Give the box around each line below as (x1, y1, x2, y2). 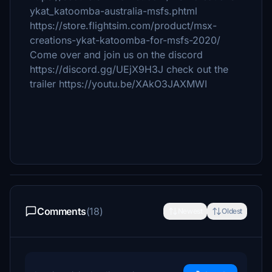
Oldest (222, 206, 242, 216)
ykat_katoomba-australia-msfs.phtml (30, 5, 197, 17)
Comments (37, 205, 86, 217)
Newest (177, 206, 203, 216)
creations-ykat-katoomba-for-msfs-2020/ (30, 34, 220, 46)
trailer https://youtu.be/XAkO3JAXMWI (30, 78, 207, 90)
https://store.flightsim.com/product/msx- (30, 19, 217, 32)
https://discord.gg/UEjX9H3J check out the (30, 63, 228, 75)
